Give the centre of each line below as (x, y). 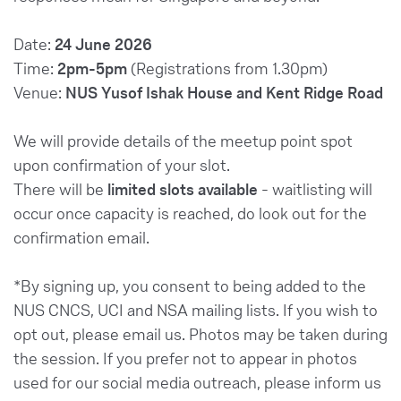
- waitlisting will (315, 188)
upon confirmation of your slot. (122, 164)
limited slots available (183, 188)
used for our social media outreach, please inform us (197, 382)
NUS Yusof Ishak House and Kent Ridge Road (226, 92)
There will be (60, 188)
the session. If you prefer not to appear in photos (185, 358)
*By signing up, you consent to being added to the (190, 285)
